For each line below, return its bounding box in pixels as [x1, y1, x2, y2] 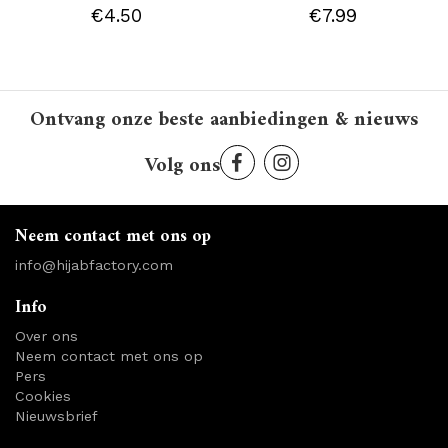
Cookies [15, 387, 71, 404]
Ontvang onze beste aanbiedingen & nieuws [30, 102, 418, 138]
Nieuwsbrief [15, 407, 98, 424]
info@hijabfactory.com [15, 256, 173, 273]
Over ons [15, 327, 78, 344]
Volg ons [144, 148, 220, 184]
